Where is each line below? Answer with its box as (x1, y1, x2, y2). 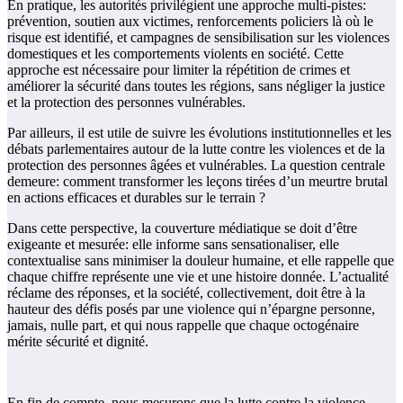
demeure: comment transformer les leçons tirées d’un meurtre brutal (7, 173, 388, 189)
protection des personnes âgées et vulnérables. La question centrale (7, 157, 385, 173)
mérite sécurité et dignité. (7, 333, 148, 349)
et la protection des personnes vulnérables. (7, 94, 246, 110)
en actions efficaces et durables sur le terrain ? (7, 189, 265, 205)
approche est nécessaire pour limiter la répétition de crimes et (7, 61, 350, 77)
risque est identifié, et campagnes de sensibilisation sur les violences (7, 29, 390, 45)
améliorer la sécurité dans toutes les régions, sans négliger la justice (7, 77, 385, 94)
